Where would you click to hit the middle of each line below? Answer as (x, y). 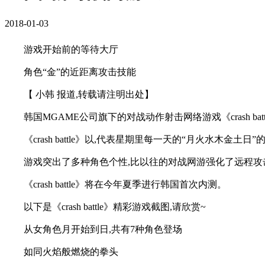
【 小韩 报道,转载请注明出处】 (89, 94)
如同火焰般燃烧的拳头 (71, 251)
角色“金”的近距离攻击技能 (80, 72)
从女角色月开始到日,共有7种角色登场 (103, 229)
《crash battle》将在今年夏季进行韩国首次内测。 (125, 184)
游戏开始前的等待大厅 (71, 49)
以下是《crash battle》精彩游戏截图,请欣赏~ (115, 206)
